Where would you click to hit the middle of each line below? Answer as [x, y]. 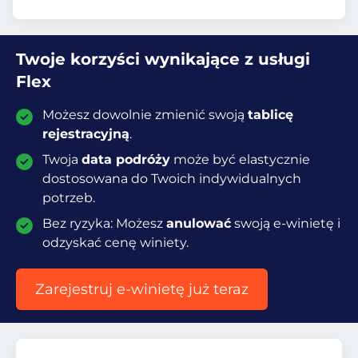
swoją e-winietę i [285, 223]
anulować [198, 223]
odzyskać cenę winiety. [115, 243]
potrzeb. [68, 198]
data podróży [125, 159]
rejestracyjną [86, 134]
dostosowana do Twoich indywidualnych [171, 179]
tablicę [270, 115]
